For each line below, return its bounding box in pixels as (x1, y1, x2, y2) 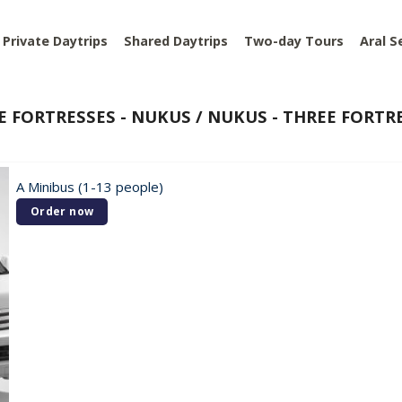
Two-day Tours (244, 31, 344, 49)
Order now (31, 204, 94, 219)
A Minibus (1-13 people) (16, 177, 163, 196)
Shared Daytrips (124, 31, 228, 49)
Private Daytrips (3, 31, 108, 49)
